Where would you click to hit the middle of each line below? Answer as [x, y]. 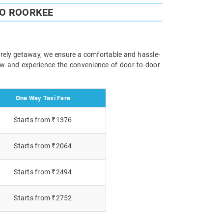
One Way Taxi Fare [43, 98]
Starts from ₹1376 [43, 120]
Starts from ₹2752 [43, 198]
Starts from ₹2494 [43, 172]
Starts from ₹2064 [43, 146]
